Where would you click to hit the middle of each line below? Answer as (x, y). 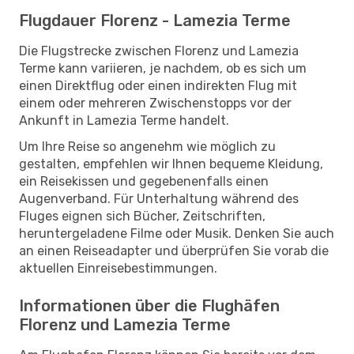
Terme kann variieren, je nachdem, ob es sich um (163, 68)
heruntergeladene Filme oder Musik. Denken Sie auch (177, 233)
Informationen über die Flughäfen (149, 305)
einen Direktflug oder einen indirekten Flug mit (158, 85)
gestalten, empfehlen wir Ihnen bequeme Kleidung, (171, 164)
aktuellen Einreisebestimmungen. (118, 268)
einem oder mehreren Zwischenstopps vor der (155, 103)
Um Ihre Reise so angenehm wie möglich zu (147, 146)
